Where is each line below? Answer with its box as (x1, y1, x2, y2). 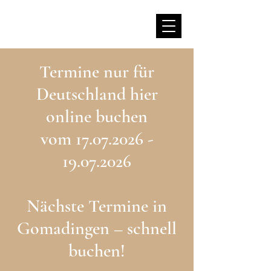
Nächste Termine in (27, 195, 167, 217)
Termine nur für (39, 60, 154, 83)
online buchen (46, 105, 148, 128)
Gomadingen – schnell (17, 217, 177, 240)
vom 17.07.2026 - (40, 128, 154, 150)
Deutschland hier (36, 83, 158, 105)
